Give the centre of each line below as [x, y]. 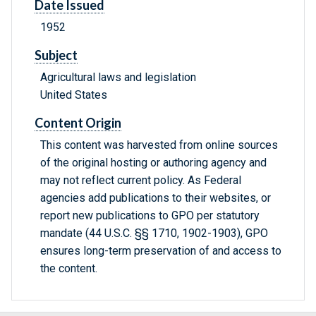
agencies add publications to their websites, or [156, 198]
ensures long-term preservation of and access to [161, 251]
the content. [69, 269]
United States [74, 95]
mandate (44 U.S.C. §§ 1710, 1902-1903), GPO [154, 233]
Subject [56, 55]
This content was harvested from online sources [159, 145]
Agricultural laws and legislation [118, 78]
